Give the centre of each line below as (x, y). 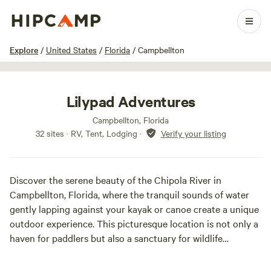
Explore (24, 50)
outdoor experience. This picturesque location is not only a (134, 223)
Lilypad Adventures (131, 101)
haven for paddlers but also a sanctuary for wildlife (116, 238)
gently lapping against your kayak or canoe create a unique (134, 209)
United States (71, 50)
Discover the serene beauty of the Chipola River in (116, 180)
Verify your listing (193, 133)
